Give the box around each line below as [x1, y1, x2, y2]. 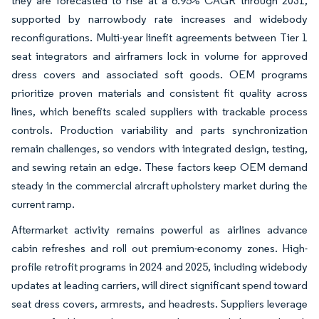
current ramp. [11, 197, 77, 211]
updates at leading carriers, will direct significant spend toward [11, 278, 308, 292]
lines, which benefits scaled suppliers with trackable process [11, 104, 308, 118]
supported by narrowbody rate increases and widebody [11, 11, 308, 26]
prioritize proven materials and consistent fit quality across [11, 85, 308, 100]
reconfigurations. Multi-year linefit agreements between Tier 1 [11, 30, 308, 44]
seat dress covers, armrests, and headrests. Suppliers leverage [11, 296, 308, 310]
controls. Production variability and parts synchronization [11, 122, 308, 137]
